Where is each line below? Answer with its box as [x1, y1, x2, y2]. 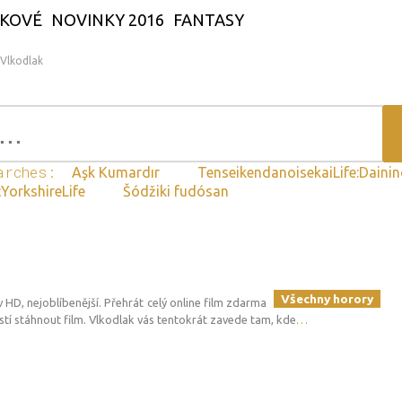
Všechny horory [281, 292, 373, 306]
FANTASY [173, 11, 244, 29]
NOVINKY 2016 [51, 11, 164, 29]
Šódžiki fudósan [123, 183, 232, 199]
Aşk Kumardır [72, 164, 163, 180]
